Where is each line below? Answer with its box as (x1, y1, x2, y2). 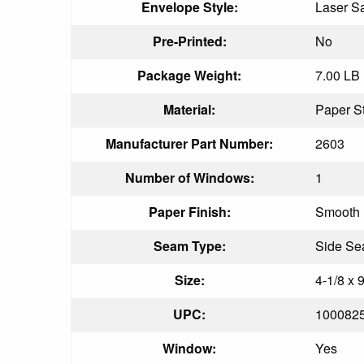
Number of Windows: (124, 167, 254, 187)
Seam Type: (153, 236, 226, 255)
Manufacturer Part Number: (106, 133, 273, 153)
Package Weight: (137, 65, 241, 84)
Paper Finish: (148, 201, 231, 221)
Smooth (315, 201, 360, 221)
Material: (163, 99, 215, 119)
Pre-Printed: (152, 31, 227, 50)
